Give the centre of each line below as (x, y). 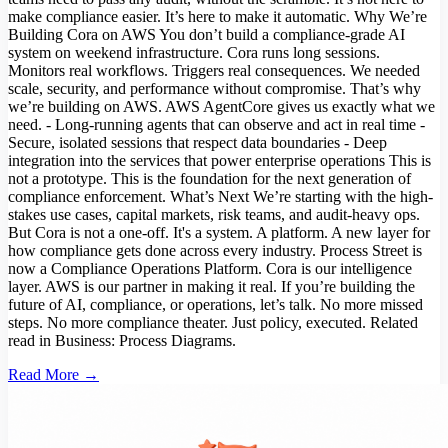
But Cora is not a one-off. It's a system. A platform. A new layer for (219, 233)
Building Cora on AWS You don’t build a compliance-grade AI (206, 35)
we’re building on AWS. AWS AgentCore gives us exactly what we (221, 107)
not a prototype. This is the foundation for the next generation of (209, 179)
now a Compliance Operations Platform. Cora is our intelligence (210, 269)
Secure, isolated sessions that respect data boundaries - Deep (197, 143)
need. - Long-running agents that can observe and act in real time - (216, 125)
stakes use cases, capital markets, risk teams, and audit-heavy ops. (214, 215)
